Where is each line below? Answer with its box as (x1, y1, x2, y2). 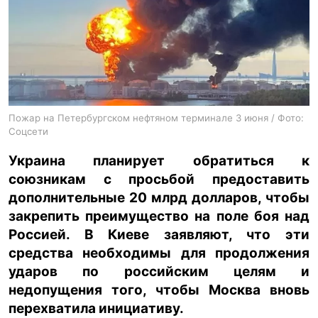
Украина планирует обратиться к (9, 152, 309, 169)
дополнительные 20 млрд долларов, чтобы (9, 189, 309, 206)
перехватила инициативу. (9, 300, 184, 317)
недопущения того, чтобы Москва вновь (9, 281, 309, 298)
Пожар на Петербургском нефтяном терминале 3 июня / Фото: (9, 111, 304, 124)
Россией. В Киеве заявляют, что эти (9, 226, 309, 243)
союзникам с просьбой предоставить (9, 170, 309, 187)
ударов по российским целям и (9, 263, 309, 280)
